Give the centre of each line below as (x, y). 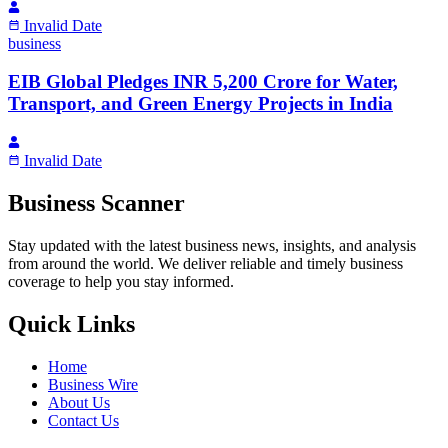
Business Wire (93, 384)
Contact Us (83, 420)
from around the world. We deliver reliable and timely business (205, 263)
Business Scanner (96, 202)
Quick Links (71, 323)
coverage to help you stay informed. (121, 281)
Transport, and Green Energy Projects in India (200, 104)
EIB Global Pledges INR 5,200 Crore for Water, (203, 82)
